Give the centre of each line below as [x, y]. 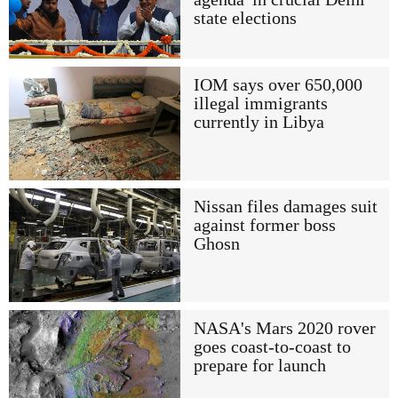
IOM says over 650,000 [278, 84]
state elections [245, 19]
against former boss [264, 225]
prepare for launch [259, 366]
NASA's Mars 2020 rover [284, 329]
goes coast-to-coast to [272, 347]
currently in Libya [259, 122]
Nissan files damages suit [285, 206]
